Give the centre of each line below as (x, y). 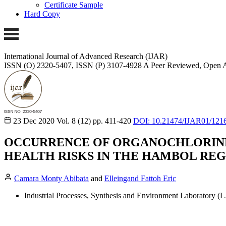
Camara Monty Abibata (51, 178)
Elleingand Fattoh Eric (140, 178)
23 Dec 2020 (34, 121)
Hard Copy (42, 14)
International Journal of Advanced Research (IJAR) (86, 56)
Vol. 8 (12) (74, 121)
